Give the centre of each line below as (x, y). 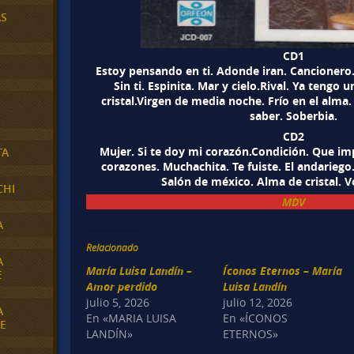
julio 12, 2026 (258, 302)
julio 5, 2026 (118, 302)
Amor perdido (122, 286)
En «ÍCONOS (256, 318)
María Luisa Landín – (139, 270)
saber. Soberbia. (293, 116)
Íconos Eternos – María (283, 270)
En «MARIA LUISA (132, 318)
